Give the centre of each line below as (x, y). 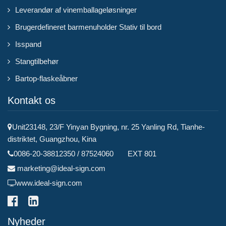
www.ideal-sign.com (49, 183)
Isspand (28, 44)
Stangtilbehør (37, 61)
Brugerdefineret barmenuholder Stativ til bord (88, 27)
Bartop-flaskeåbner (46, 78)
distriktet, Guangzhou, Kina (52, 139)
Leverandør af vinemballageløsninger (76, 10)
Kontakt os (32, 100)
